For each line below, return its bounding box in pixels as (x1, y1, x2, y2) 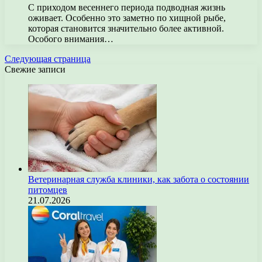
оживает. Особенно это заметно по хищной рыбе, (28, 13, 226, 23)
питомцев (28, 185, 67, 195)
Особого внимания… (28, 34, 113, 44)
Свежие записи (5, 64, 65, 74)
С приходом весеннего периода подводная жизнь (28, 2, 225, 12)
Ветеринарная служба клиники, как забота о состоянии (28, 174, 249, 184)
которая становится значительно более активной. (28, 23, 224, 33)
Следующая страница (5, 54, 91, 64)
